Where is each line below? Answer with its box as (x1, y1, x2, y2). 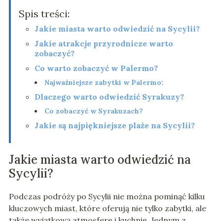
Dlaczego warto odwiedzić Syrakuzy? (34, 92, 184, 102)
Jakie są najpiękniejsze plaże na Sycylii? (34, 120, 195, 131)
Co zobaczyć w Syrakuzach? (44, 107, 143, 116)
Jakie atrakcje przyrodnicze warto (34, 38, 173, 49)
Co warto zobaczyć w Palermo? (34, 63, 158, 74)
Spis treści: (18, 7, 70, 20)
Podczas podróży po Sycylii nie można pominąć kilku (8, 191, 205, 202)
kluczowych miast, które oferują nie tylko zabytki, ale (8, 203, 206, 214)
